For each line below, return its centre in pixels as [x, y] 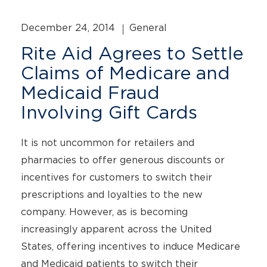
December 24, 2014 [69, 27]
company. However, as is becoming [104, 212]
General [148, 27]
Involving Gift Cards [109, 112]
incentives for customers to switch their [117, 177]
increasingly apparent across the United [116, 229]
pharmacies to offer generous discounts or [123, 160]
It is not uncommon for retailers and [108, 142]
